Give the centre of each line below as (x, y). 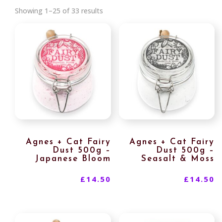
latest (112, 33)
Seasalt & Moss (178, 159)
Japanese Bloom (73, 159)
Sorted (113, 10)
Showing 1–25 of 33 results (59, 11)
